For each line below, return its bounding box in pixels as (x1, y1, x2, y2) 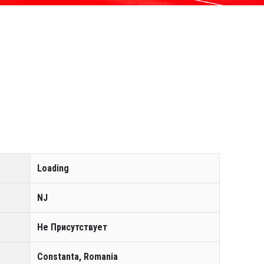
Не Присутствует (37, 222, 108, 233)
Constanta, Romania (37, 251, 118, 262)
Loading (37, 163, 70, 174)
